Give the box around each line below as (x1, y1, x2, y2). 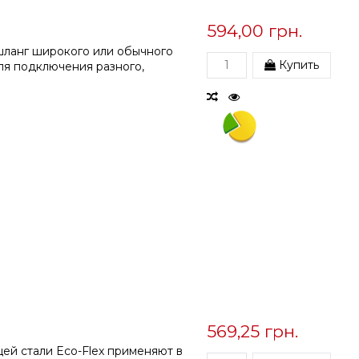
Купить (276, 58, 320, 73)
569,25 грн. (207, 321, 299, 341)
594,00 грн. (207, 21, 303, 42)
